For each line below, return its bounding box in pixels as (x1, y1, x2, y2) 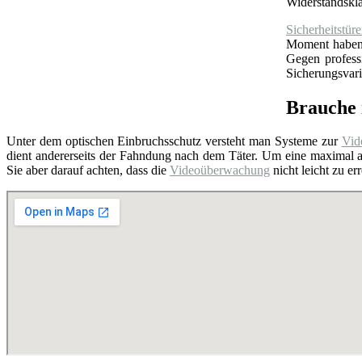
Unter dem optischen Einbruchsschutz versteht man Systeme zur (6, 134, 342, 149)
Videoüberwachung (170, 163, 270, 178)
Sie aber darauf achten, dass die (6, 163, 170, 178)
